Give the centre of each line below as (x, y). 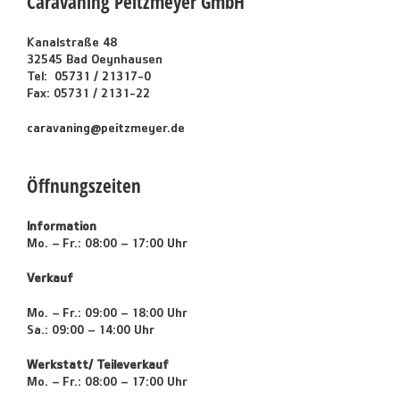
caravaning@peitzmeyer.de (106, 127)
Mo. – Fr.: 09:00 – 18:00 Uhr (107, 312)
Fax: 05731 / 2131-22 (88, 92)
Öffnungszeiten (84, 185)
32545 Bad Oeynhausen (95, 58)
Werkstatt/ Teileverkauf (98, 364)
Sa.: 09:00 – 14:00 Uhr (91, 329)
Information (62, 225)
